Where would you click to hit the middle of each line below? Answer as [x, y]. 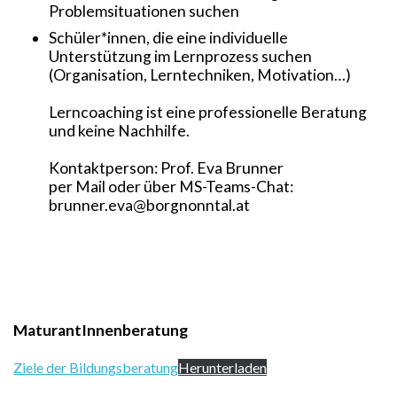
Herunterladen [222, 367]
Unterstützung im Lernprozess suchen [180, 56]
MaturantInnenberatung [101, 330]
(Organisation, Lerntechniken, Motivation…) [200, 74]
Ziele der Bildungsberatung [96, 367]
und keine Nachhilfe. [119, 130]
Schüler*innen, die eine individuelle [168, 37]
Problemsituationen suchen [144, 11]
